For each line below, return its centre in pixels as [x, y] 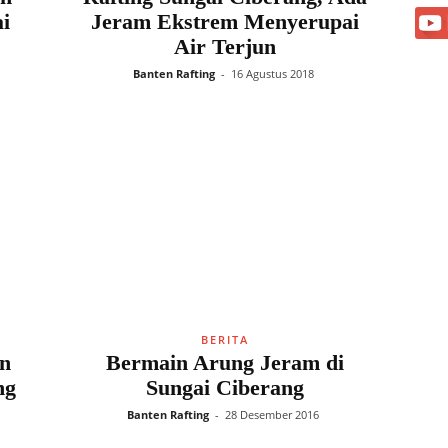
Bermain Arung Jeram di [224, 362]
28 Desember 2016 [272, 414]
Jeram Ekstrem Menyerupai [224, 21]
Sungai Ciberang [224, 387]
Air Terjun [224, 46]
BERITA [224, 339]
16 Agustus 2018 [272, 73]
